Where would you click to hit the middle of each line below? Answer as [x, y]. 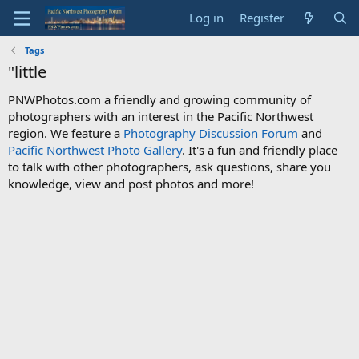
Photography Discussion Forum [211, 133]
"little [27, 72]
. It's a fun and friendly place [260, 150]
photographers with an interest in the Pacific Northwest [161, 116]
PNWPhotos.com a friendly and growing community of [159, 99]
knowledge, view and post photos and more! [131, 184]
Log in [207, 18]
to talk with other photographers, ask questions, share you [169, 167]
